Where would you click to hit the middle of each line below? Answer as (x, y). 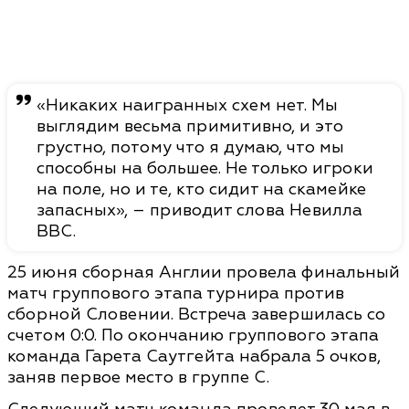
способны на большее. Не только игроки (205, 169)
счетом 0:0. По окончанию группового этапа (193, 336)
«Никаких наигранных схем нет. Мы (187, 106)
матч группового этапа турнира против (176, 294)
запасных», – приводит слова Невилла (199, 211)
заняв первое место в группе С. (138, 378)
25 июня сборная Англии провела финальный (204, 273)
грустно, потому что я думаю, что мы (190, 148)
